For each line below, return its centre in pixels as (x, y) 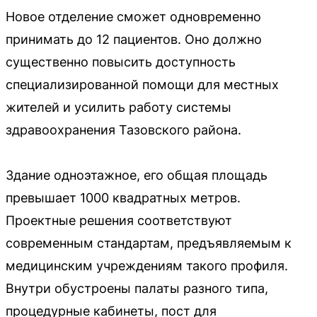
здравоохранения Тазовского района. (123, 130)
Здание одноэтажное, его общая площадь (137, 175)
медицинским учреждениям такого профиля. (147, 266)
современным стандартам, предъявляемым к (149, 243)
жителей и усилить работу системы (119, 107)
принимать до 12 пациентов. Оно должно (134, 39)
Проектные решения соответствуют (119, 220)
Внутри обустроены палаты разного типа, (137, 288)
